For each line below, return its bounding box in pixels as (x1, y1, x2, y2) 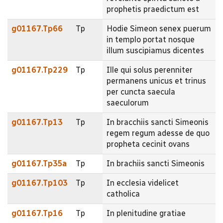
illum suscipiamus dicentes (107, 45, 204, 55)
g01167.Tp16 (11, 208, 63, 218)
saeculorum (107, 98, 149, 108)
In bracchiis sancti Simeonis (107, 117, 209, 127)
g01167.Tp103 (11, 178, 68, 188)
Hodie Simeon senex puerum (107, 23, 211, 33)
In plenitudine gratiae (107, 208, 186, 218)
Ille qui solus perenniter (107, 65, 193, 75)
